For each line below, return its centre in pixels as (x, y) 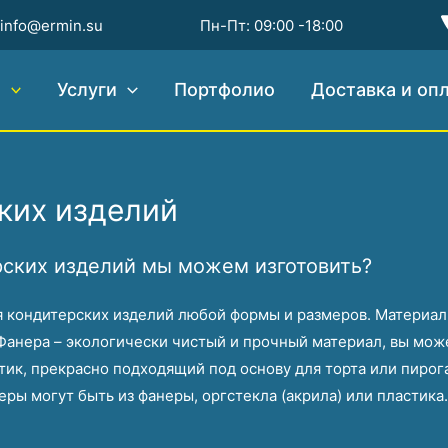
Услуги (87, 89)
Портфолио (225, 89)
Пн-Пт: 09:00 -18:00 (272, 25)
